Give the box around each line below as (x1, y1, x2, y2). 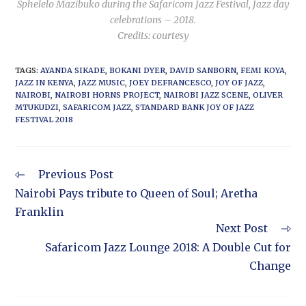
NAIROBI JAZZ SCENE (163, 90, 249, 100)
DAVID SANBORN (169, 66, 237, 76)
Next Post (215, 221, 268, 236)
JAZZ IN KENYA (15, 78, 74, 88)
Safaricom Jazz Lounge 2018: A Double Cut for (44, 240, 291, 255)
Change (249, 259, 291, 273)
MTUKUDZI (15, 102, 59, 113)
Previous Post (38, 167, 114, 182)
